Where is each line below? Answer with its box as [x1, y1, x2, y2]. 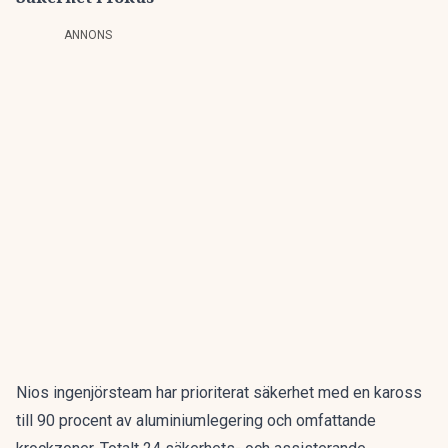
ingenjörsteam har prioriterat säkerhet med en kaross [49, 383, 422, 402]
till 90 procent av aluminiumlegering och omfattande [16, 411, 376, 430]
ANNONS [64, 28, 112, 42]
